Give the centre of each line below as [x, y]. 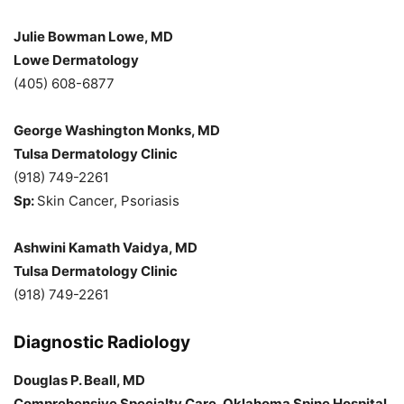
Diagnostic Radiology [102, 342]
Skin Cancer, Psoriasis [108, 200]
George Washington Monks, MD [117, 130]
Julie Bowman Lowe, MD [93, 36]
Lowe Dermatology [76, 60]
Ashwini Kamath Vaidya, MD [106, 247]
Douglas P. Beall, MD [79, 380]
